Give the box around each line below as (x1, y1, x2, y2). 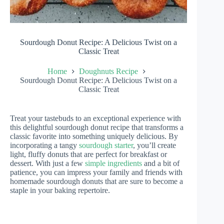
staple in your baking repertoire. (10, 185, 110, 194)
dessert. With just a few (10, 158, 85, 167)
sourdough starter (79, 140, 133, 149)
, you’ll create (133, 140, 176, 149)
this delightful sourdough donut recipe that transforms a (10, 122, 183, 131)
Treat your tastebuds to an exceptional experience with (10, 113, 181, 122)
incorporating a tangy (10, 140, 79, 149)
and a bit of (142, 158, 179, 167)
